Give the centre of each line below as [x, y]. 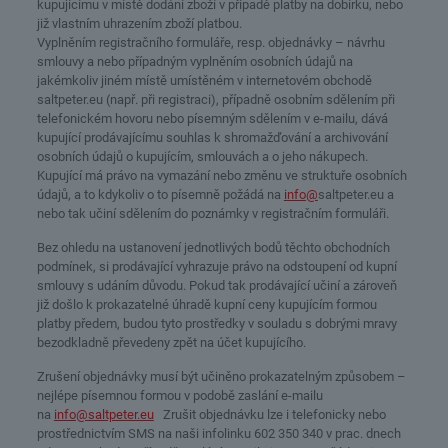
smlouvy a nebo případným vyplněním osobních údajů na [194, 61]
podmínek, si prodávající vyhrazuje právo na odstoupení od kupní [216, 266]
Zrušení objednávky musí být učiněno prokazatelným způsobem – [221, 376]
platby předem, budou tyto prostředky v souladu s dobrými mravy [216, 323]
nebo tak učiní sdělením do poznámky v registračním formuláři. [212, 213]
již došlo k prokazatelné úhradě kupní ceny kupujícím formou [206, 304]
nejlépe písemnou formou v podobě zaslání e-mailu [179, 395]
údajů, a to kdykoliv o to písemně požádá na [160, 194]
